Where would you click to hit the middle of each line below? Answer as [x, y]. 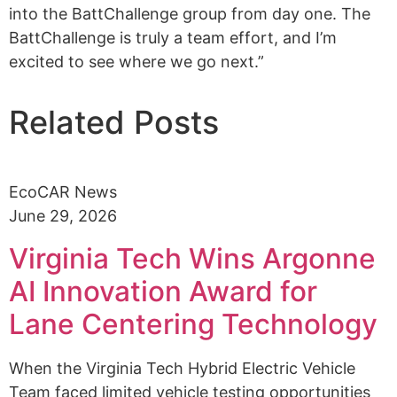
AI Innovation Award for [163, 291]
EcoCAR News [63, 191]
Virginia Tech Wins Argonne [192, 258]
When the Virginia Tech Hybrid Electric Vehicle [182, 368]
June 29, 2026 [63, 215]
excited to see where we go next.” [136, 62]
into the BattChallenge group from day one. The [190, 14]
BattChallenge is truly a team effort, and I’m [173, 38]
